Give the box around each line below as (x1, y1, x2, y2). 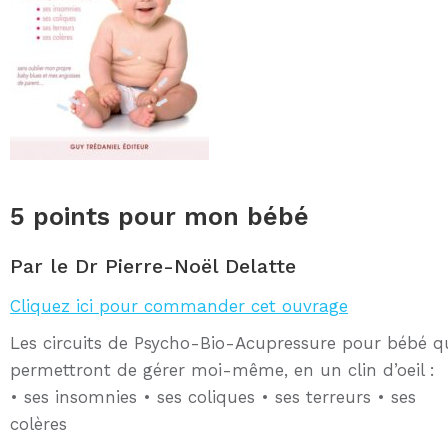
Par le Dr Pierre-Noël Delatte (10, 254, 296, 279)
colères (10, 414, 67, 435)
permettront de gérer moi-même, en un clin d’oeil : (10, 360, 435, 381)
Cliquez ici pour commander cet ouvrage (10, 296, 348, 317)
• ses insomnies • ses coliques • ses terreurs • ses (10, 387, 416, 408)
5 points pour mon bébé (10, 202, 309, 232)
